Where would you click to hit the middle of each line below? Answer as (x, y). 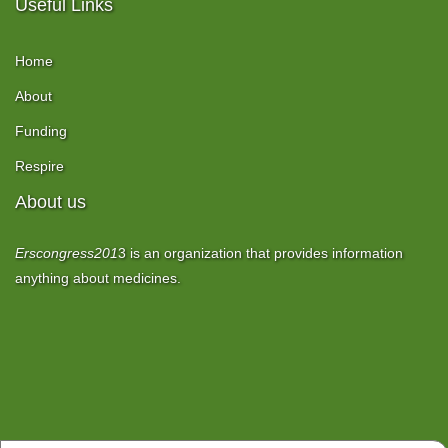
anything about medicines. (98, 278)
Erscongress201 (66, 253)
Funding (41, 131)
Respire (39, 166)
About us (50, 202)
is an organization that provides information (264, 253)
